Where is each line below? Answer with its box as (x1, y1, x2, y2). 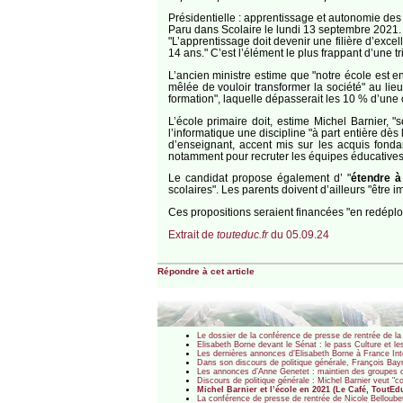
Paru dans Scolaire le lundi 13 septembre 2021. (167, 23, 401, 36)
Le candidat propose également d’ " (167, 172, 352, 184)
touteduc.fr (216, 228, 268, 240)
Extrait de (167, 228, 217, 240)
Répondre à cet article (157, 266, 255, 277)
